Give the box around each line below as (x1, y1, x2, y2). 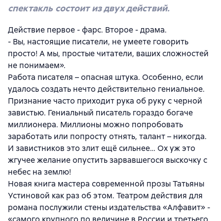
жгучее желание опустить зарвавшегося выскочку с (8, 154, 207, 165)
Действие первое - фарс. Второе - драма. (8, 24, 167, 35)
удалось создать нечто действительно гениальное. (8, 83, 205, 94)
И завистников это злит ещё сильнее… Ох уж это (8, 143, 195, 153)
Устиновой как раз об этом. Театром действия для (8, 190, 203, 201)
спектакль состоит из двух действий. (8, 2, 170, 14)
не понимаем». (8, 60, 66, 71)
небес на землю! (8, 166, 71, 177)
